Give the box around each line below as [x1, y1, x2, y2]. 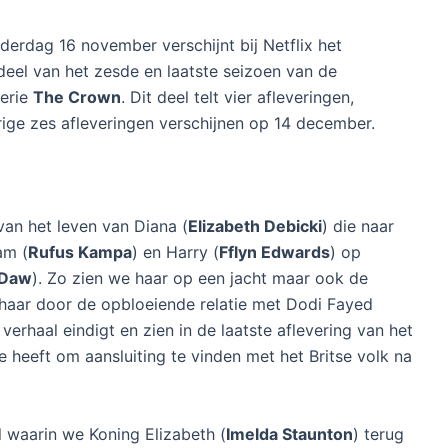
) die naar [322, 215, 394, 236]
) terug [353, 423, 404, 444]
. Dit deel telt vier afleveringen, [120, 86, 354, 107]
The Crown [32, 86, 121, 107]
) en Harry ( [132, 241, 219, 262]
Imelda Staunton [226, 423, 353, 444]
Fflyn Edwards [219, 241, 330, 262]
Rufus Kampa [28, 241, 132, 262]
